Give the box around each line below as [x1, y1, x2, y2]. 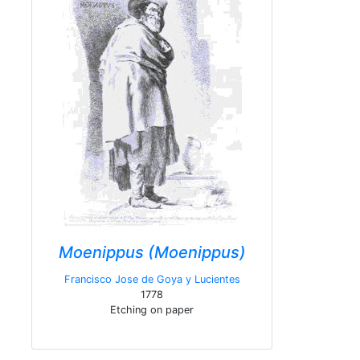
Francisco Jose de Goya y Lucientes [63, 273, 240, 285]
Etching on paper [110, 304, 194, 316]
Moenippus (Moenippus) [58, 243, 246, 262]
